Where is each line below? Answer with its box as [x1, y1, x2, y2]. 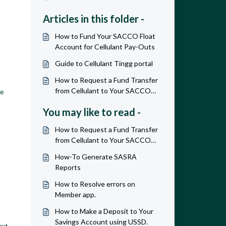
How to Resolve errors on [54, 180, 135, 188]
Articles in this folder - [42, 13, 144, 25]
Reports [54, 163, 81, 172]
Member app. [54, 190, 96, 199]
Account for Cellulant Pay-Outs [54, 42, 155, 51]
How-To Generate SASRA [54, 152, 137, 161]
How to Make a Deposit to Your [54, 207, 153, 215]
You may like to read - [42, 106, 141, 118]
